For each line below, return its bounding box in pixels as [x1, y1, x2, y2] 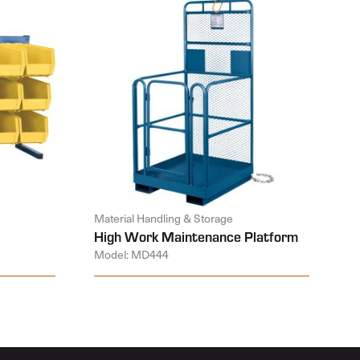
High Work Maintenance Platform [93, 227, 298, 246]
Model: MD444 [93, 246, 169, 263]
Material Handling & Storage [93, 210, 233, 227]
